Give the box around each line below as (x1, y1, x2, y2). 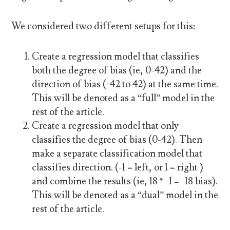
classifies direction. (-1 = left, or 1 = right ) (32, 161, 204, 174)
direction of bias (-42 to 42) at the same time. (32, 78, 219, 91)
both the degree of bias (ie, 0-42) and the (32, 64, 202, 77)
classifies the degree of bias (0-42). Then (32, 133, 203, 146)
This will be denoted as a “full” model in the (32, 92, 215, 105)
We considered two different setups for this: (11, 20, 196, 32)
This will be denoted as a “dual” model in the (32, 189, 219, 202)
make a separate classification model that (32, 147, 203, 160)
